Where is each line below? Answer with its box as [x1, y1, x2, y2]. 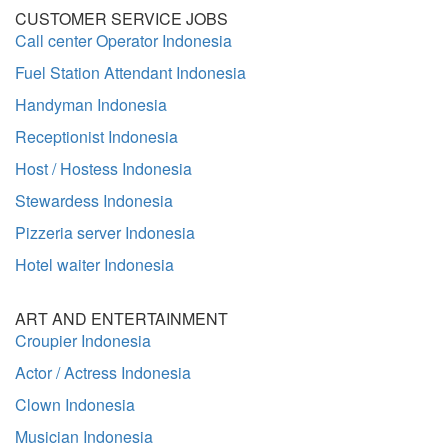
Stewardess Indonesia [15, 189, 173, 212]
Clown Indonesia [15, 393, 135, 416]
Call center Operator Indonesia [15, 29, 232, 52]
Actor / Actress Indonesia [15, 361, 191, 384]
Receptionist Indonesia [15, 125, 178, 148]
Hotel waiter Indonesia [15, 253, 174, 276]
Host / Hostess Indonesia [15, 157, 192, 180]
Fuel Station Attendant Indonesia [15, 61, 246, 84]
